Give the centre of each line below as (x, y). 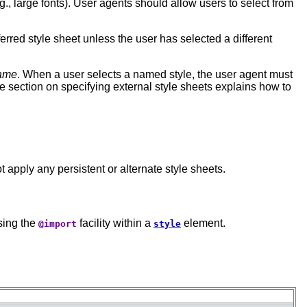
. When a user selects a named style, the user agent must (155, 75)
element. (203, 223)
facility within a (115, 223)
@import (58, 223)
